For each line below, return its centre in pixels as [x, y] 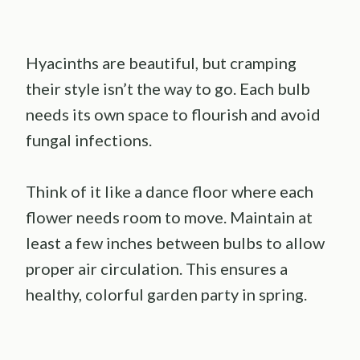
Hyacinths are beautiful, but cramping [161, 62]
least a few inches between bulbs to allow [175, 242]
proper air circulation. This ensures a [157, 268]
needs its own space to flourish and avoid [173, 114]
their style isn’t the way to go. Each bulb [168, 88]
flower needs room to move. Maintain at [169, 217]
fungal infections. [89, 139]
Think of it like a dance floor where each [170, 191]
